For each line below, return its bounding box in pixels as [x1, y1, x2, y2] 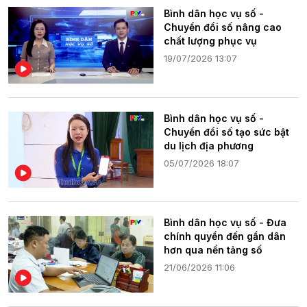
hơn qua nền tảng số [164, 244, 262, 256]
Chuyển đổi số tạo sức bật [164, 125, 289, 138]
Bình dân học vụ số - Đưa [164, 217, 286, 229]
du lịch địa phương [164, 139, 254, 151]
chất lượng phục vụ [164, 35, 257, 47]
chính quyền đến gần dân [164, 230, 286, 243]
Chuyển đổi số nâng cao [164, 21, 282, 34]
